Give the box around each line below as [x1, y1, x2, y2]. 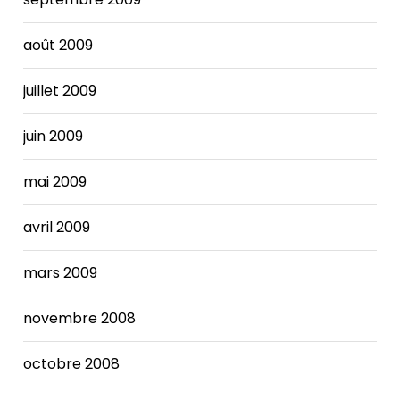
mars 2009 [23, 262, 98, 283]
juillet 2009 [23, 79, 97, 101]
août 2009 [23, 34, 94, 55]
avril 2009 [23, 216, 91, 237]
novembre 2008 [23, 307, 137, 329]
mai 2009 [23, 171, 87, 192]
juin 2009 [23, 125, 84, 146]
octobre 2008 [23, 353, 121, 374]
